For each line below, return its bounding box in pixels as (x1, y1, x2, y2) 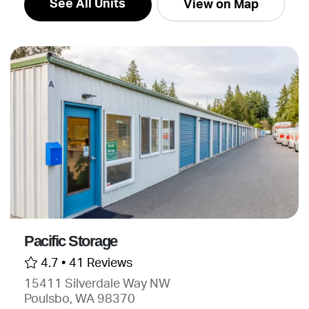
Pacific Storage (24, 232, 117, 250)
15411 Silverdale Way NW (24, 278, 170, 290)
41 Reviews (69, 257, 132, 269)
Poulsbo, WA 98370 (24, 293, 135, 305)
